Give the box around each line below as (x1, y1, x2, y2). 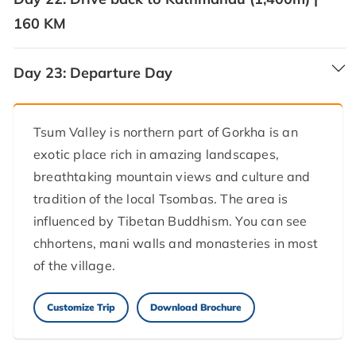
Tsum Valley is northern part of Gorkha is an (33, 123, 298, 140)
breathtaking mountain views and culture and (33, 168, 311, 184)
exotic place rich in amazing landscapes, (33, 145, 279, 162)
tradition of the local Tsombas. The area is (33, 190, 288, 207)
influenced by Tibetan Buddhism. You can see (33, 212, 308, 229)
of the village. (33, 257, 115, 273)
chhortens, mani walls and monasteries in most (33, 234, 319, 251)
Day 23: (14, 63, 66, 82)
